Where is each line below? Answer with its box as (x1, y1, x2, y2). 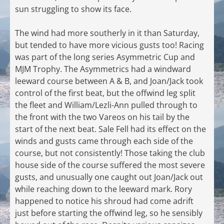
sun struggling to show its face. (15, 3, 131, 15)
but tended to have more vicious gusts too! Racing (15, 39, 204, 51)
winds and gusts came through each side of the (15, 135, 193, 147)
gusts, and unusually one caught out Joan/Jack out (15, 171, 203, 183)
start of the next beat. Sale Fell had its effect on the (15, 123, 206, 135)
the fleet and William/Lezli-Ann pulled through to (15, 99, 197, 111)
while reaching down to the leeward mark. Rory (15, 183, 192, 195)
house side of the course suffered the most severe (15, 159, 205, 171)
